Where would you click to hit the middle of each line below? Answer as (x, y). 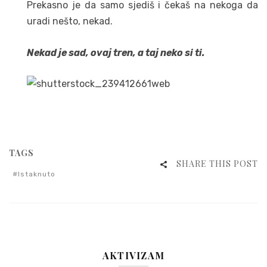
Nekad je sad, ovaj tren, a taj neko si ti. (116, 52)
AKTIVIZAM (133, 255)
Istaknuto (37, 174)
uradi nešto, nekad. (70, 21)
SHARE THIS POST (217, 163)
